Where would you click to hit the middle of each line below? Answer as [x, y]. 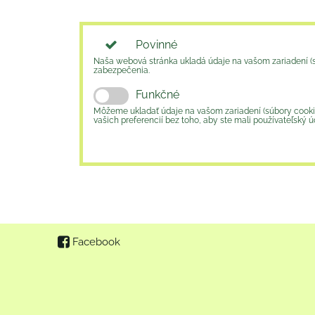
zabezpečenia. [122, 70]
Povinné [156, 44]
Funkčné [157, 94]
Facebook [96, 242]
